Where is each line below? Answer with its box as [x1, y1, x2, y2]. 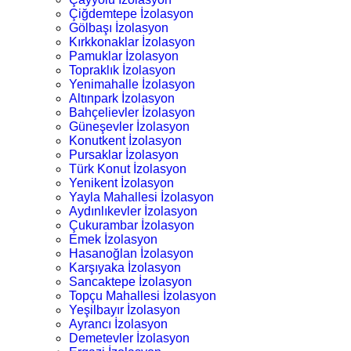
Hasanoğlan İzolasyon [69, 246, 194, 260]
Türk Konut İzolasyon [69, 161, 186, 175]
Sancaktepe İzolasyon [69, 274, 192, 288]
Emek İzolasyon [69, 232, 157, 246]
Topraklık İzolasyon [69, 63, 175, 77]
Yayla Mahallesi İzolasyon [69, 190, 214, 204]
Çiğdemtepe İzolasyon [69, 6, 194, 20]
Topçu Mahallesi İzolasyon [69, 288, 216, 302]
